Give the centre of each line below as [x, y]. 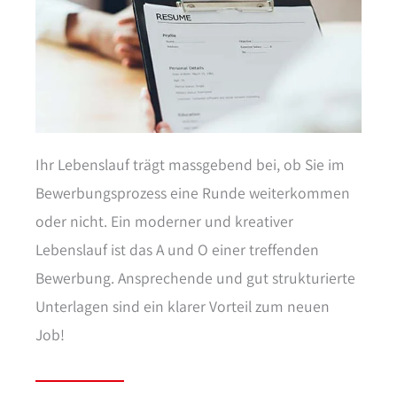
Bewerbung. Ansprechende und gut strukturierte [195, 277]
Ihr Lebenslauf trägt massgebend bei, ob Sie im [190, 164]
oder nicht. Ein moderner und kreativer [164, 221]
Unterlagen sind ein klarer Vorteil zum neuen [183, 306]
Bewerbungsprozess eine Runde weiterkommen [193, 192]
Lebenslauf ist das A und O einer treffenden [177, 249]
